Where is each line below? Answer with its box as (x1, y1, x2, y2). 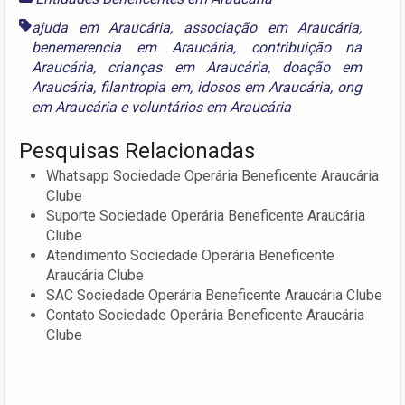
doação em (282, 58, 363, 76)
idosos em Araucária (197, 78, 331, 96)
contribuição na (250, 38, 363, 56)
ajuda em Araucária (32, 18, 171, 36)
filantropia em (100, 78, 191, 96)
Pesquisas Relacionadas (19, 137, 255, 164)
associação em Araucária (184, 18, 360, 36)
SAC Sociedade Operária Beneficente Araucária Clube (46, 286, 382, 304)
